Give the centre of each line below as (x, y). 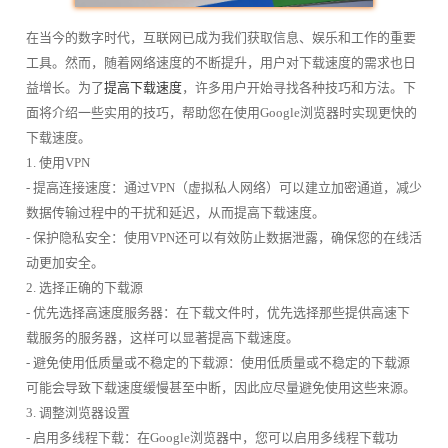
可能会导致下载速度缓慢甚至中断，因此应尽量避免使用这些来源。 (220, 387)
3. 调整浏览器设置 (77, 412)
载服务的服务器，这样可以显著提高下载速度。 (162, 337)
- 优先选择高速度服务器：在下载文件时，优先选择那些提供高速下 (217, 312)
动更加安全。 (64, 262)
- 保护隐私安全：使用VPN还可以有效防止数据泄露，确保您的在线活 (223, 237)
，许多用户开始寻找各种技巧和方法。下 (298, 87)
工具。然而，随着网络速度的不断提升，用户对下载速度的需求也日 (220, 62)
